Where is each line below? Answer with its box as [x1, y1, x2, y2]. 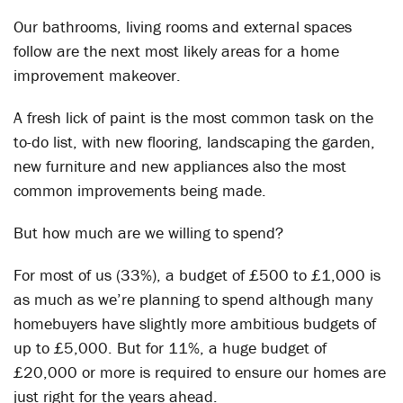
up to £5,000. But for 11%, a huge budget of [13, 337, 327, 358]
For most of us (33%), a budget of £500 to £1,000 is [13, 264, 381, 285]
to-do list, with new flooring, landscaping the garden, [13, 131, 375, 152]
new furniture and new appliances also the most [13, 156, 346, 176]
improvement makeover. [13, 65, 181, 85]
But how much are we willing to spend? [13, 222, 283, 243]
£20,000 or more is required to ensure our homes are [13, 362, 386, 382]
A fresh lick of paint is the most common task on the [13, 107, 373, 128]
